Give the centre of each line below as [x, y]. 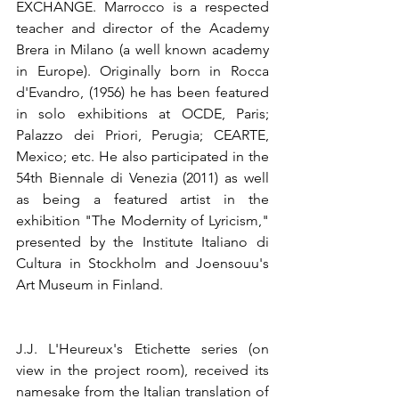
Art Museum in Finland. [90, 285]
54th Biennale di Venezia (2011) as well [142, 178]
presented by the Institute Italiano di [142, 242]
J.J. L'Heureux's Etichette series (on [142, 349]
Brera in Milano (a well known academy [142, 50]
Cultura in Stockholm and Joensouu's [142, 264]
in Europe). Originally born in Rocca [142, 71]
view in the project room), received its [142, 370]
